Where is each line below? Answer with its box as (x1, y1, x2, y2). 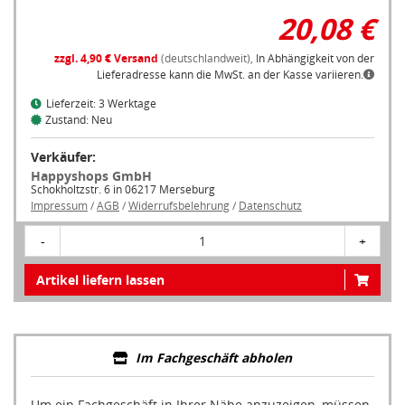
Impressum (31, 198, 88, 214)
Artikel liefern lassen (36, 271, 165, 289)
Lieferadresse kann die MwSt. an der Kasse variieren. (97, 67, 363, 83)
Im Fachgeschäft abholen (136, 349, 292, 367)
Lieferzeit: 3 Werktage (46, 96, 156, 112)
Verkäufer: (31, 148, 96, 166)
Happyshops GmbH (31, 167, 152, 185)
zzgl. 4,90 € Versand (54, 51, 158, 67)
